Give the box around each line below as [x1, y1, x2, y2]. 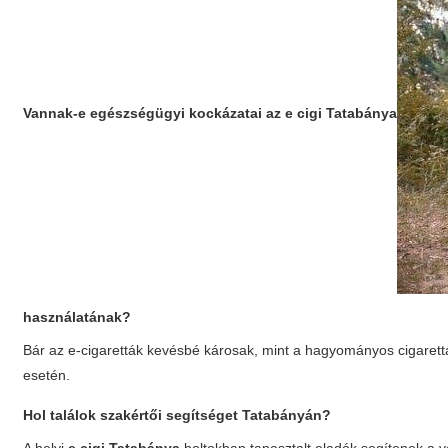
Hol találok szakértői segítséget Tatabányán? [23, 407, 332, 423]
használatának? [23, 309, 132, 325]
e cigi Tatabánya [285, 104, 398, 121]
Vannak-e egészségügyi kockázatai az [23, 104, 286, 121]
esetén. [23, 367, 71, 383]
